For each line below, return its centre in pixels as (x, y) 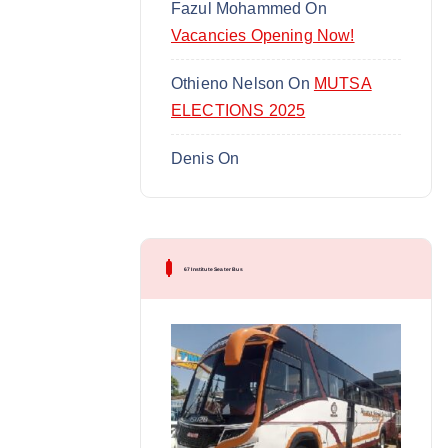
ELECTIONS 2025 (238, 110)
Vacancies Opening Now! (263, 35)
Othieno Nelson (228, 83)
